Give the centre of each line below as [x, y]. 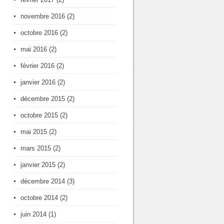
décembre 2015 [43, 99]
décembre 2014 [43, 181]
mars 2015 [36, 148]
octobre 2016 [39, 33]
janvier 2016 [38, 82]
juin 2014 [33, 214]
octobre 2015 [39, 115]
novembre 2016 [43, 16]
